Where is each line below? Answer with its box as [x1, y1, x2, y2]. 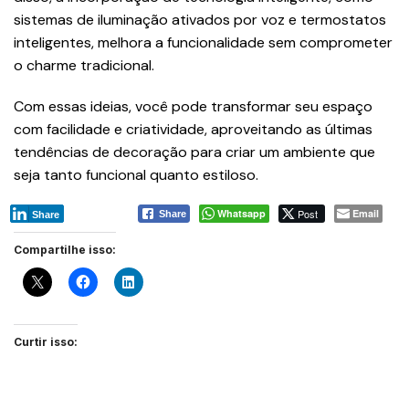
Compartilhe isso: [14, 242, 116, 257]
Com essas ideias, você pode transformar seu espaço [14, 96, 372, 116]
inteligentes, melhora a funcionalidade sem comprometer [14, 32, 393, 52]
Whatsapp [217, 205, 266, 220]
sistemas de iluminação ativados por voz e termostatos [14, 9, 386, 29]
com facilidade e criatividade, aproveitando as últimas [14, 119, 372, 139]
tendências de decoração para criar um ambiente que [14, 142, 375, 162]
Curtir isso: [14, 334, 78, 349]
